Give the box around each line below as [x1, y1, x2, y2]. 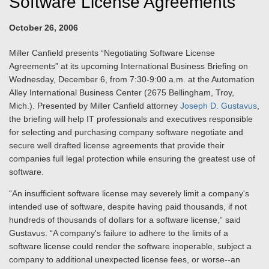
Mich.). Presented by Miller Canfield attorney [9, 101, 180, 110]
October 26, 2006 [9, 23, 78, 32]
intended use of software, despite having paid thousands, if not [9, 202, 247, 211]
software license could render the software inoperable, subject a [9, 241, 252, 251]
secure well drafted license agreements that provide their [9, 141, 225, 150]
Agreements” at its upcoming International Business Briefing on [9, 61, 248, 71]
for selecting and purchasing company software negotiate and [9, 127, 243, 137]
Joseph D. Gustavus [180, 101, 257, 110]
